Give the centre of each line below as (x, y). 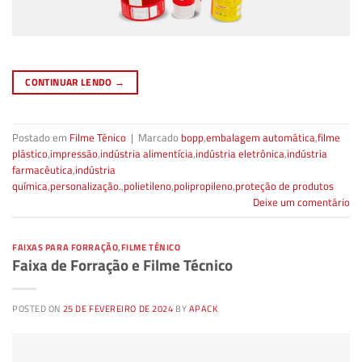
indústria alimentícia (147, 154)
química (30, 186)
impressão (74, 154)
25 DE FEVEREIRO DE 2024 (118, 309)
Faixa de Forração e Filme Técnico (122, 265)
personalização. (86, 186)
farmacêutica (42, 170)
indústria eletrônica (240, 154)
